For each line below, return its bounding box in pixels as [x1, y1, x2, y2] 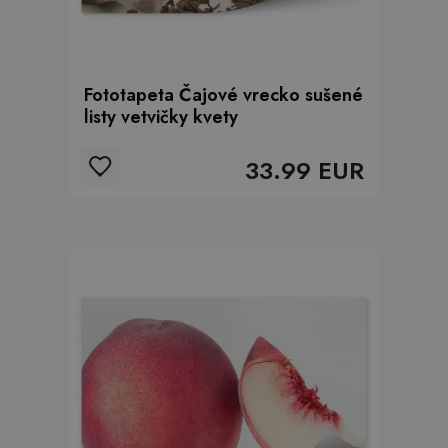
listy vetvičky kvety [84, 104, 238, 130]
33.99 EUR [245, 153, 364, 188]
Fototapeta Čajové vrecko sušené [84, 82, 363, 108]
